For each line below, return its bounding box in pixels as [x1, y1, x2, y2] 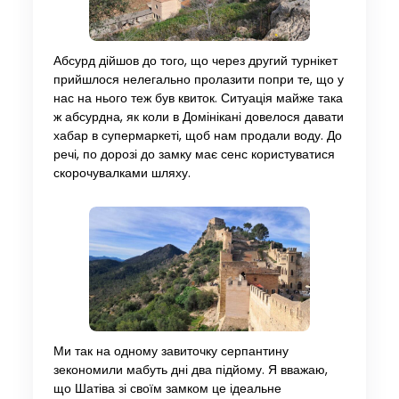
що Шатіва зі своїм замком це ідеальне [53, 379, 281, 397]
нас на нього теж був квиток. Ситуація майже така [53, 90, 343, 108]
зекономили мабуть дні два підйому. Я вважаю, [53, 361, 328, 379]
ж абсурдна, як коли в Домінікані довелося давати [53, 109, 344, 126]
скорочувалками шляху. [53, 165, 191, 183]
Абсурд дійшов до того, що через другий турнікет [53, 53, 338, 70]
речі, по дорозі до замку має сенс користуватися [53, 146, 335, 164]
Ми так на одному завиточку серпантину [53, 342, 289, 360]
